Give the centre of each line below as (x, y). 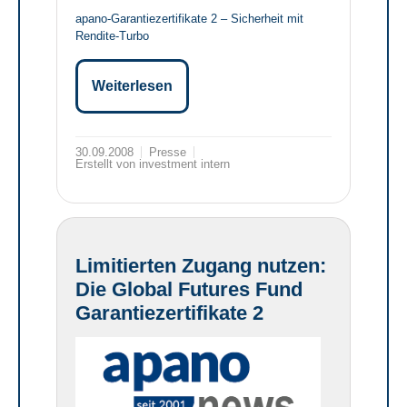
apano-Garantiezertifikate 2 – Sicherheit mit (189, 19)
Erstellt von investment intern (153, 164)
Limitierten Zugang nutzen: (201, 266)
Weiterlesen (132, 86)
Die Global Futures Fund (189, 290)
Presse (168, 153)
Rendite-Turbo (112, 36)
